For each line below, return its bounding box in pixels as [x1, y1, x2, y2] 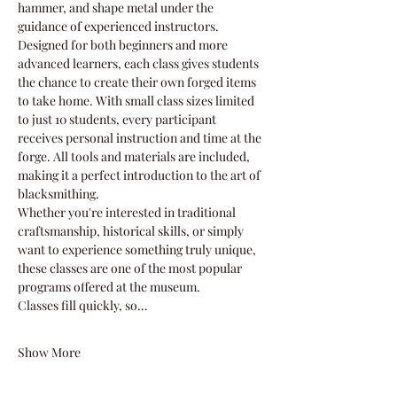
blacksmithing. [18, 185, 99, 202]
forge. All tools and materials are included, [18, 148, 253, 165]
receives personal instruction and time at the [18, 129, 264, 146]
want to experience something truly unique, [18, 241, 259, 258]
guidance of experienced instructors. [18, 18, 219, 35]
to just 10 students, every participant [18, 111, 219, 128]
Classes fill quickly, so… [18, 297, 147, 314]
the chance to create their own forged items [18, 74, 259, 90]
